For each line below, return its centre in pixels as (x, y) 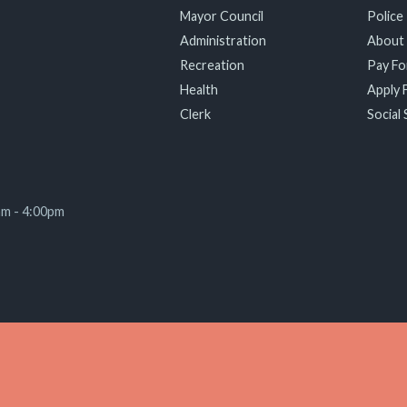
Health (199, 89)
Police (385, 16)
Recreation (213, 65)
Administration (223, 40)
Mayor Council (222, 16)
